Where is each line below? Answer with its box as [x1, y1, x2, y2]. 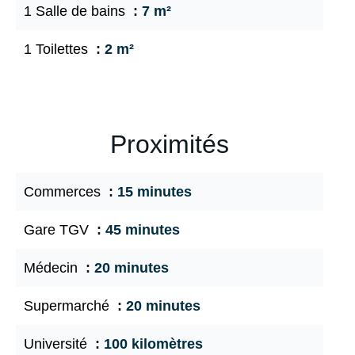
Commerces [24, 184, 105, 200]
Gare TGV [24, 222, 93, 238]
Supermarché [24, 298, 113, 314]
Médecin [24, 260, 82, 276]
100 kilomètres [104, 336, 203, 352]
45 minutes [105, 222, 180, 238]
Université [24, 336, 91, 352]
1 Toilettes [24, 41, 92, 57]
